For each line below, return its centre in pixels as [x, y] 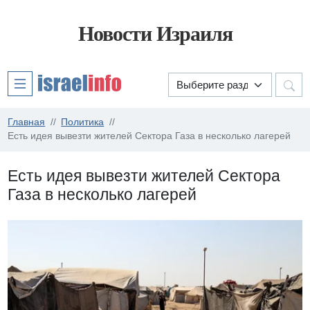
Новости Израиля [155, 34]
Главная [27, 122]
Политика [83, 122]
